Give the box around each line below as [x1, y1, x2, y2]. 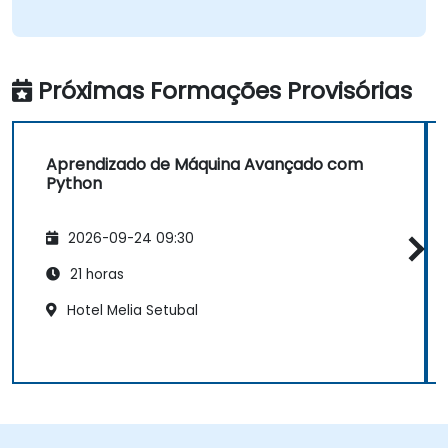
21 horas [66, 264, 124, 284]
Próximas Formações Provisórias [38, 74, 412, 108]
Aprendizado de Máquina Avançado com [46, 153, 363, 177]
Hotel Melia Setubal [63, 300, 198, 320]
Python [46, 172, 102, 196]
